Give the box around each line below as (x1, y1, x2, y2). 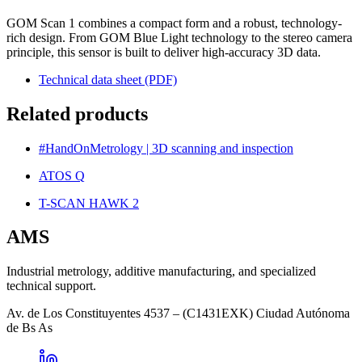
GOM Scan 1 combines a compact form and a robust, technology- (6, 15, 342, 30)
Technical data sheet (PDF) (39, 72, 177, 86)
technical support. (6, 279, 96, 293)
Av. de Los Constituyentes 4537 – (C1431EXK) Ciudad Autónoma (6, 306, 350, 321)
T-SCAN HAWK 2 (39, 196, 139, 210)
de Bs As (6, 321, 53, 335)
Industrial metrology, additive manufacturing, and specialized (6, 264, 316, 279)
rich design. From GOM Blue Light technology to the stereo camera (6, 30, 352, 44)
